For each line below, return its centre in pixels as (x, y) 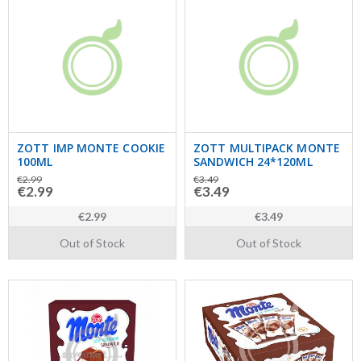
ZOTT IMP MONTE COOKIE (91, 148)
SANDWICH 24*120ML (253, 162)
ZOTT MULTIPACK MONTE (267, 148)
